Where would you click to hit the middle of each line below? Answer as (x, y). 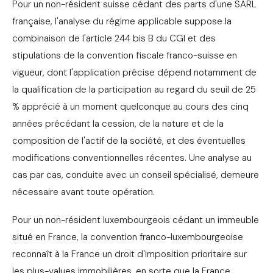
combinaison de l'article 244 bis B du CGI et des (114, 39)
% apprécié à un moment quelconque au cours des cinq (130, 107)
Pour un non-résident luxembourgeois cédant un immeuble (136, 220)
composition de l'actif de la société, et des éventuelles (129, 141)
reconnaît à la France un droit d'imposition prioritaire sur (129, 254)
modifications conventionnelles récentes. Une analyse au (132, 158)
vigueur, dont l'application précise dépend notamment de (134, 73)
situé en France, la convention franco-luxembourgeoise (128, 237)
